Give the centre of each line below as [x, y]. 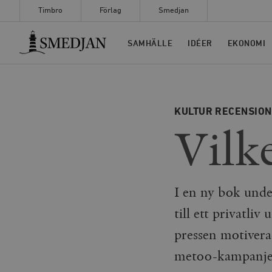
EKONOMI [246, 43]
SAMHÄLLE [150, 43]
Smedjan [174, 11]
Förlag [110, 11]
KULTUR [193, 112]
